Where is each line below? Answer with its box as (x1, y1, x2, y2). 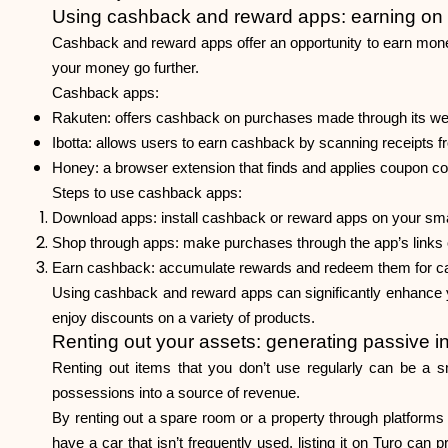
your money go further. (52, 60, 199, 76)
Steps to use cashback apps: (52, 185, 242, 201)
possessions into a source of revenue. (52, 385, 300, 401)
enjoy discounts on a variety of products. (52, 310, 315, 326)
